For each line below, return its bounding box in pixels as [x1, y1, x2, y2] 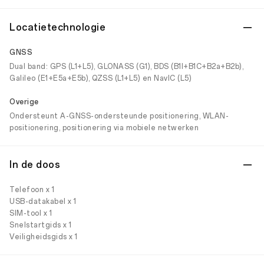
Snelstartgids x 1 [9, 221, 72, 229]
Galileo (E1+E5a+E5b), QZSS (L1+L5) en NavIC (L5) [9, 74, 192, 82]
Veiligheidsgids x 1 [9, 233, 78, 241]
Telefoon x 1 [9, 186, 54, 194]
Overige [9, 98, 39, 106]
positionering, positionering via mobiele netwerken [9, 124, 199, 132]
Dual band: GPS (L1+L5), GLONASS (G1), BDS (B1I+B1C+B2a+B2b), [9, 62, 243, 71]
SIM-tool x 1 [9, 209, 52, 217]
